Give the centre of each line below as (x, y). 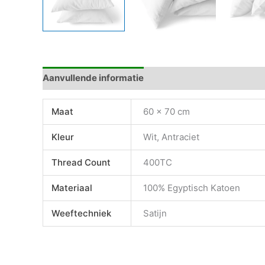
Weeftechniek (81, 213)
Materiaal (72, 188)
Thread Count (81, 162)
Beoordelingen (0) (194, 78)
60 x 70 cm (167, 111)
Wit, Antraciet (172, 137)
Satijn (155, 213)
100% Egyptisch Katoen (192, 188)
